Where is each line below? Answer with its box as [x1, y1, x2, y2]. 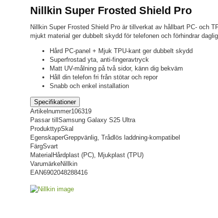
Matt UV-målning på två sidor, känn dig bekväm [50, 65, 183, 72]
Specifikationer [34, 98, 76, 106]
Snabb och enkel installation [50, 82, 129, 90]
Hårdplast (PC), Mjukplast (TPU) [53, 151, 144, 159]
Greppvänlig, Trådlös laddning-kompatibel [64, 134, 180, 141]
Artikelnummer [30, 108, 71, 115]
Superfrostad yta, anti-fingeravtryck [50, 56, 149, 63]
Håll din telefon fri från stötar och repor [50, 73, 158, 81]
